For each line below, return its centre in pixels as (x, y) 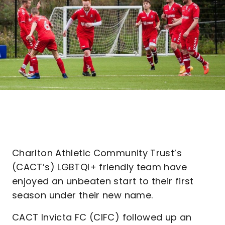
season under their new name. (83, 195)
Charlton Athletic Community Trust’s (97, 153)
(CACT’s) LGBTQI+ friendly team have (99, 167)
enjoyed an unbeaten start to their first (103, 181)
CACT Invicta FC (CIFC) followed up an (102, 217)
